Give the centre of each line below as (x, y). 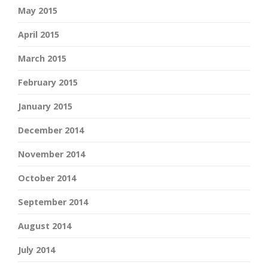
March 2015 (42, 59)
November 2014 (51, 154)
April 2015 (39, 35)
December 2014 (51, 130)
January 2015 (45, 106)
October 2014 (47, 178)
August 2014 (45, 226)
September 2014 (53, 202)
